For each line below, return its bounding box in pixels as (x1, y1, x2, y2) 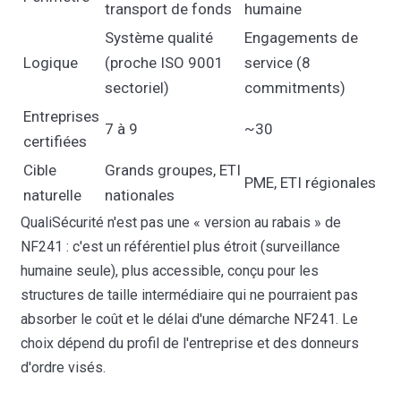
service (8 (244, 53, 311, 72)
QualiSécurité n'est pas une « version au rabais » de (21, 213, 342, 231)
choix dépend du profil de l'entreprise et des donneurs (21, 334, 360, 352)
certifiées (23, 132, 88, 150)
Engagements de (244, 28, 359, 47)
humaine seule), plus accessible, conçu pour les (21, 261, 320, 279)
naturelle (23, 185, 82, 204)
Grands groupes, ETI (105, 160, 242, 179)
